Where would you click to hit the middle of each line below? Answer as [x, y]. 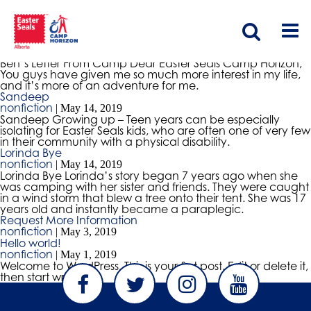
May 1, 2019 [89, 254]
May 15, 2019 [91, 52]
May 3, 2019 [89, 232]
